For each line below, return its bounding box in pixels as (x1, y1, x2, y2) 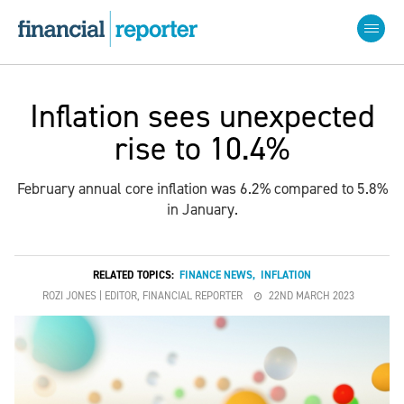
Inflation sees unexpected (29, 95, 375, 138)
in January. (166, 199, 238, 219)
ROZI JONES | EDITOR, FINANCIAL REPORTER (42, 289, 243, 303)
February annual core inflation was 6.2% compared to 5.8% (16, 179, 388, 198)
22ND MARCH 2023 (269, 289, 354, 303)
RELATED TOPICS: (93, 268, 179, 282)
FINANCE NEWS (179, 268, 252, 282)
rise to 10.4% (115, 127, 289, 170)
